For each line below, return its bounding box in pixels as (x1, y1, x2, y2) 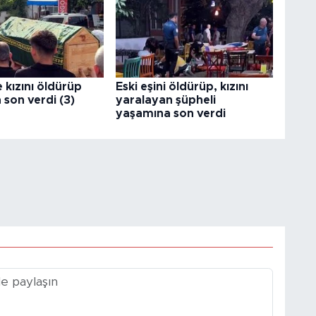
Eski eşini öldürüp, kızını (115, 81, 248, 93)
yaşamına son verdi (115, 108, 226, 120)
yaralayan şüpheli (115, 95, 216, 107)
